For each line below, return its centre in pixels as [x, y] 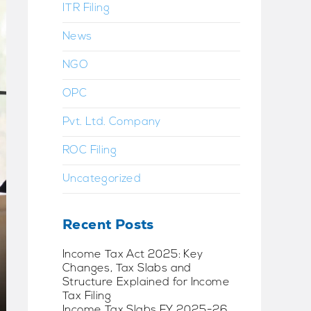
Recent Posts [108, 224]
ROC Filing [90, 150]
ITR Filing [86, 8]
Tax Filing [87, 296]
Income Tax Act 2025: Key [133, 254]
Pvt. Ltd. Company [112, 122]
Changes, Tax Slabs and [127, 268]
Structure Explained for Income [146, 282]
